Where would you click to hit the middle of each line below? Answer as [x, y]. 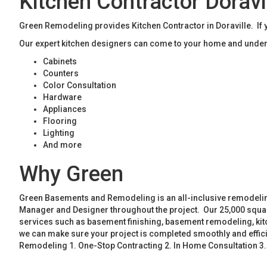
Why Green [71, 174]
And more [62, 145]
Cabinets [60, 61]
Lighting [59, 133]
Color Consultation [80, 85]
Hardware [62, 97]
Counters [61, 73]
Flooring [60, 121]
